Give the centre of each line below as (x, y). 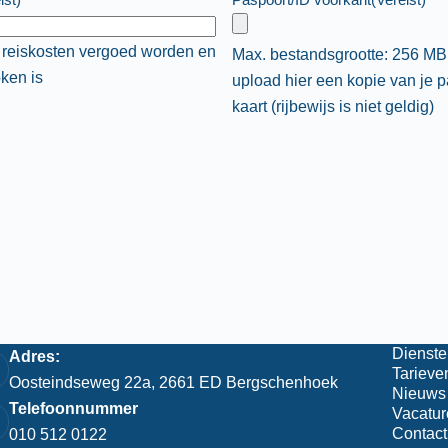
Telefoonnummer (74, 408)
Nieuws (418, 393)
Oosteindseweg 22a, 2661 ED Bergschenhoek (174, 382)
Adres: (35, 356)
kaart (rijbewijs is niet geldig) (332, 106)
